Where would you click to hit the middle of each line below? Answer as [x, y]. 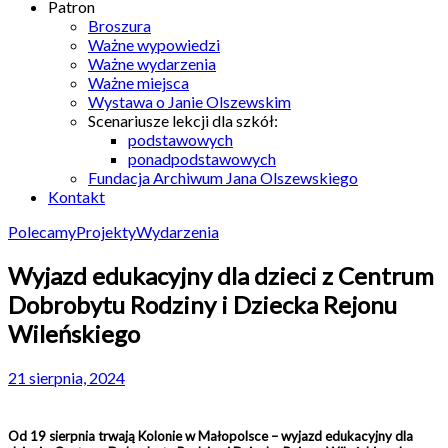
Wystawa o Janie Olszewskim [189, 101]
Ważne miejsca [138, 82]
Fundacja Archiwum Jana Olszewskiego [223, 177]
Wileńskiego [74, 333]
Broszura [119, 25]
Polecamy [42, 231]
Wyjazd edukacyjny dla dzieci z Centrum [221, 275]
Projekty [106, 231]
